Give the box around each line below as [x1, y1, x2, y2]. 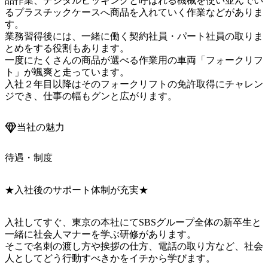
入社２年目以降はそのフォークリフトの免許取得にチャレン [5, 79, 263, 90]
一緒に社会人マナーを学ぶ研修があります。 [5, 229, 196, 239]
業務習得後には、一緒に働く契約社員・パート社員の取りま [5, 31, 263, 42]
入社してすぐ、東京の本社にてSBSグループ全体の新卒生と [5, 217, 261, 227]
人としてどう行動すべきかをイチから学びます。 [5, 252, 215, 263]
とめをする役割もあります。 [5, 43, 129, 54]
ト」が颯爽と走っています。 [5, 67, 129, 78]
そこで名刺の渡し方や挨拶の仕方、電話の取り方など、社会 [5, 240, 263, 251]
